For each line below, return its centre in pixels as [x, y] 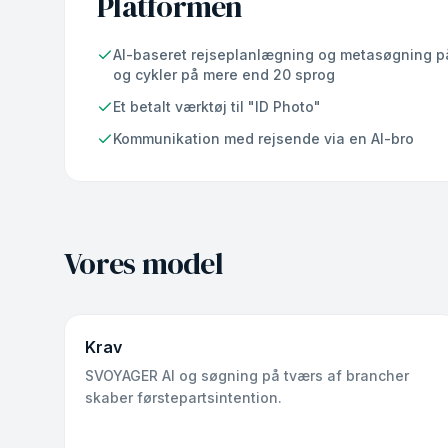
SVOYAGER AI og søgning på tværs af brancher [247, 375]
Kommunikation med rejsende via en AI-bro [263, 138]
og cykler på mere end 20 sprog [224, 74]
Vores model [143, 263]
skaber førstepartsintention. [183, 397]
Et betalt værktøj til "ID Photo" [217, 106]
